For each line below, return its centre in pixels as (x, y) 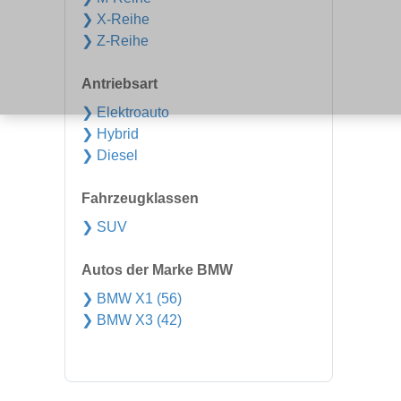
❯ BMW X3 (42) (132, 320)
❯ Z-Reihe (115, 41)
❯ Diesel (110, 155)
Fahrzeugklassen (140, 198)
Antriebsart (119, 84)
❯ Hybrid (110, 134)
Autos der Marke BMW (157, 270)
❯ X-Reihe (115, 19)
